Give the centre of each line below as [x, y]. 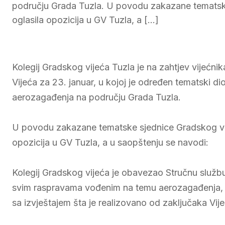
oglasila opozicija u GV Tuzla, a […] [85, 20]
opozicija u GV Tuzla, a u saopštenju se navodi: [110, 142]
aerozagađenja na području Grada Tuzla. [96, 97]
